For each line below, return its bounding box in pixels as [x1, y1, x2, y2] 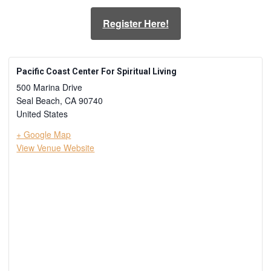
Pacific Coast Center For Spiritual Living [16, 67, 177, 76]
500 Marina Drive [16, 81, 83, 93]
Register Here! [102, 16, 169, 30]
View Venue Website [16, 142, 95, 154]
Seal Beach [16, 94, 60, 106]
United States [16, 108, 68, 120]
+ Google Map [16, 128, 71, 140]
